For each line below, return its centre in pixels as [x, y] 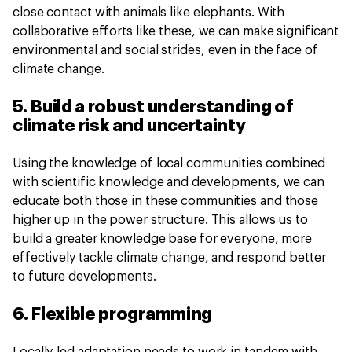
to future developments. [86, 277]
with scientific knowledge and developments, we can [169, 182]
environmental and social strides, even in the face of [165, 50]
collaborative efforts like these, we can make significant [176, 31]
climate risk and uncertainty [132, 126]
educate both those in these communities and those [166, 201]
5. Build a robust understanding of [153, 107]
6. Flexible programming [115, 314]
